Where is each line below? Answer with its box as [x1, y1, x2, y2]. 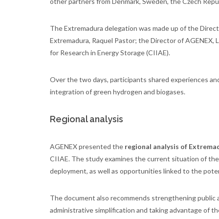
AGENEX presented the [50, 142, 125, 151]
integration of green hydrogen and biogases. [50, 88, 185, 96]
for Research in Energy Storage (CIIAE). [50, 48, 170, 57]
